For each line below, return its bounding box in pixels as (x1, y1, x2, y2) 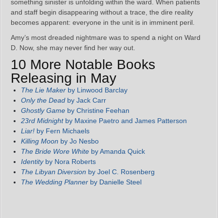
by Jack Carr (65, 96, 106, 104)
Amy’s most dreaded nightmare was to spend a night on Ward (11, 34, 200, 41)
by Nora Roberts (43, 158, 96, 165)
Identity (21, 158, 43, 165)
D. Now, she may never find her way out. (11, 44, 135, 52)
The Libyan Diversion (21, 168, 86, 176)
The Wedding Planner (21, 178, 88, 186)
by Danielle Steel (88, 178, 142, 186)
